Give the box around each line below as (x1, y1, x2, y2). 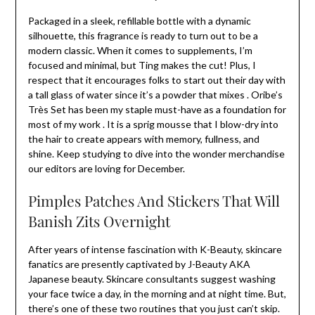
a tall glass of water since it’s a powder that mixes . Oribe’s (27, 89, 283, 101)
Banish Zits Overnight (27, 211, 170, 231)
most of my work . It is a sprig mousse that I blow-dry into (27, 118, 278, 131)
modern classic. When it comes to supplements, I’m (27, 44, 252, 57)
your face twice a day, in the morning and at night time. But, (27, 288, 286, 300)
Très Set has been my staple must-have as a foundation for (27, 103, 286, 116)
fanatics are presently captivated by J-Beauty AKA (27, 258, 250, 271)
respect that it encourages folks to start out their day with (27, 74, 285, 86)
